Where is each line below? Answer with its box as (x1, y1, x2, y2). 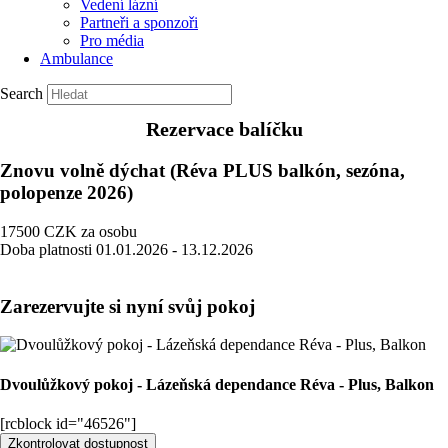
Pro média (80, 32, 144, 49)
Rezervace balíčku (145, 118, 303, 141)
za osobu (81, 222, 137, 240)
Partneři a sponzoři (80, 14, 198, 31)
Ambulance (40, 50, 113, 67)
